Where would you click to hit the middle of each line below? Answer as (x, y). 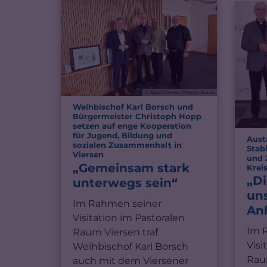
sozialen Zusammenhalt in (127, 145)
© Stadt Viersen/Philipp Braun (180, 93)
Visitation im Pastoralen (129, 218)
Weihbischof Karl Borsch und (133, 107)
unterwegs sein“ (125, 183)
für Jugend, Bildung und (122, 136)
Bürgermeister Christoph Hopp (137, 117)
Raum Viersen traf (115, 232)
